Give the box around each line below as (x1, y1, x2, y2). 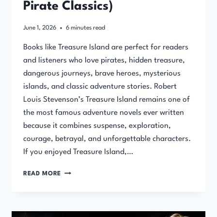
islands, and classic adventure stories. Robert (23, 83, 177, 91)
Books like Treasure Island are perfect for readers (23, 44, 188, 52)
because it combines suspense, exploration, (23, 122, 171, 130)
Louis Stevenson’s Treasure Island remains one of (23, 96, 190, 104)
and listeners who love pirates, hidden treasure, (23, 57, 185, 65)
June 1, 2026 (23, 25, 56, 31)
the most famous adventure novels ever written (23, 109, 184, 117)
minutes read (71, 25, 105, 31)
